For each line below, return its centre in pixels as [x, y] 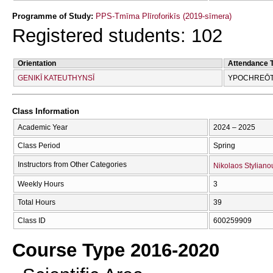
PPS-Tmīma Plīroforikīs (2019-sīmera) [164, 16]
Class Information [46, 112]
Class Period [39, 145]
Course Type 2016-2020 [116, 250]
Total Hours [37, 202]
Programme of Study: [54, 16]
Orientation [37, 63]
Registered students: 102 [117, 36]
